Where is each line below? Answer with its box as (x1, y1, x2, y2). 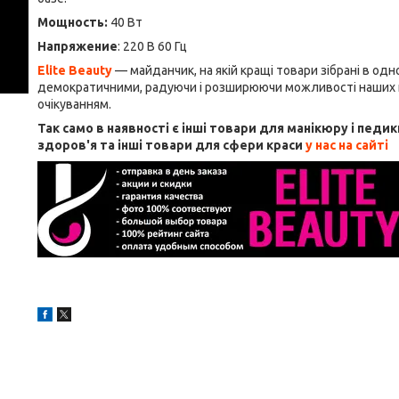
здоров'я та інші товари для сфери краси (37, 138, 305, 152)
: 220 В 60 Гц (118, 39, 187, 53)
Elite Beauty (37, 63, 112, 77)
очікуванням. (37, 97, 111, 111)
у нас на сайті (305, 138, 388, 152)
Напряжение (37, 39, 118, 53)
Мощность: (37, 15, 108, 29)
